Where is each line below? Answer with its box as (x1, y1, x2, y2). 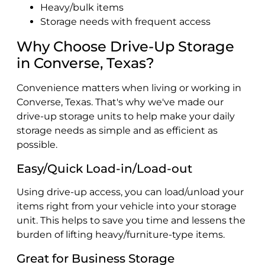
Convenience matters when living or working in (17, 82, 241, 93)
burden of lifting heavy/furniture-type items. (17, 228, 225, 240)
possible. (17, 138, 57, 150)
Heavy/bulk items (40, 1, 124, 13)
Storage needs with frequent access (40, 15, 211, 27)
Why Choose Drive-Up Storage (17, 37, 234, 55)
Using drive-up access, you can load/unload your (17, 186, 244, 198)
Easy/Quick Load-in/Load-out (17, 161, 192, 176)
